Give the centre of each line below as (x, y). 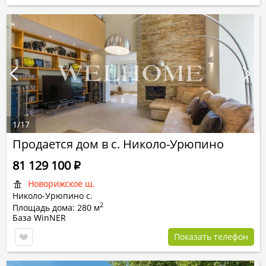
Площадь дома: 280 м (56, 208)
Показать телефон (211, 237)
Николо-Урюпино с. (53, 196)
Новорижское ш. (61, 184)
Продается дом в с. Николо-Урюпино (118, 144)
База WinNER (39, 218)
